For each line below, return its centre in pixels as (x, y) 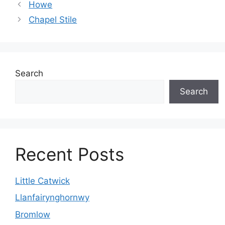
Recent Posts (70, 154)
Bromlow (33, 214)
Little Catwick (42, 181)
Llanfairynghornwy (52, 197)
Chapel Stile (53, 19)
